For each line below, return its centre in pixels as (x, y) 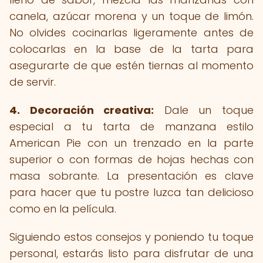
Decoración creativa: (92, 110)
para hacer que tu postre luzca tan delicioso (131, 192)
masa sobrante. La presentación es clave (131, 176)
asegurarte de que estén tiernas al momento (131, 65)
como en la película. (63, 209)
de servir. (33, 82)
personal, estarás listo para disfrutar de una (131, 253)
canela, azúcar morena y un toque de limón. (131, 16)
